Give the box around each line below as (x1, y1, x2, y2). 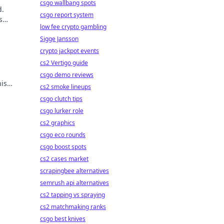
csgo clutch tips (40, 94, 82, 103)
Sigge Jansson (40, 34, 78, 43)
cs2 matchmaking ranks (40, 202, 106, 211)
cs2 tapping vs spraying (40, 190, 105, 199)
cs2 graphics (40, 118, 75, 127)
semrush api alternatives (40, 178, 109, 187)
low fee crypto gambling (40, 22, 106, 31)
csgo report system (40, 10, 93, 19)
